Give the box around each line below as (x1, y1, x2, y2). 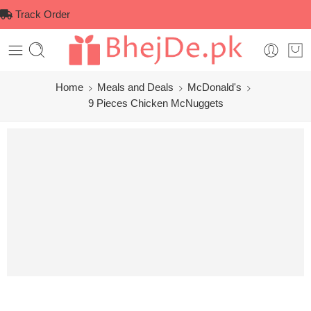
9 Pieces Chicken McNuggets (87, 98, 224, 109)
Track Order (12, 9, 70, 20)
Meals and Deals (97, 82, 174, 93)
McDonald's (187, 82, 242, 93)
